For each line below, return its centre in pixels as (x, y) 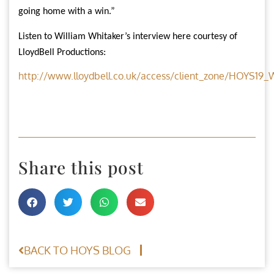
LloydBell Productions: (62, 52)
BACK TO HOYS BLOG (77, 250)
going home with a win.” (67, 12)
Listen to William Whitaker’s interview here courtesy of (128, 36)
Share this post (81, 167)
